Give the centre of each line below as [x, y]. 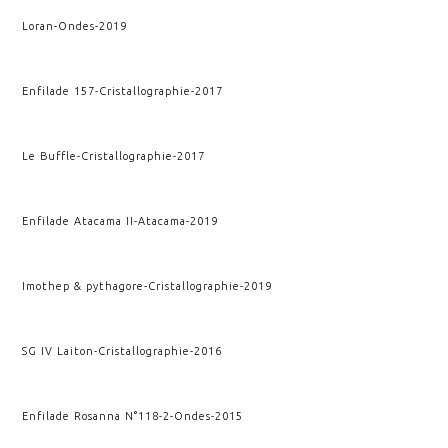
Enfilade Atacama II [78, 220]
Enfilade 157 [59, 90]
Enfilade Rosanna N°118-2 [96, 415]
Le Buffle [50, 155]
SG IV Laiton [58, 350]
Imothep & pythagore [83, 285]
